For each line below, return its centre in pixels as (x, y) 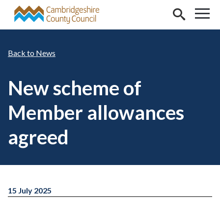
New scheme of (75, 88)
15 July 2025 (30, 190)
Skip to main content (42, 12)
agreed (38, 137)
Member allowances (96, 112)
